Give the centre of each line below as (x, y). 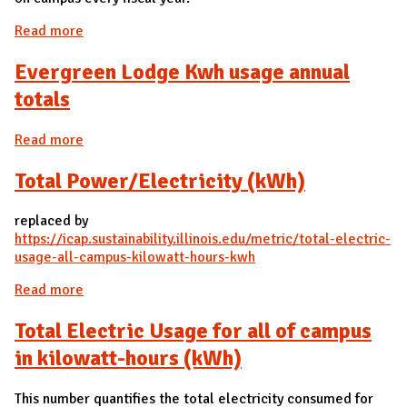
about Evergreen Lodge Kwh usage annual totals (236, 139)
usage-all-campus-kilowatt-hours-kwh (135, 258)
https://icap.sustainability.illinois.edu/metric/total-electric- (203, 239)
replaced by (51, 221)
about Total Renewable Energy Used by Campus (232, 30)
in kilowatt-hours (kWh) (128, 358)
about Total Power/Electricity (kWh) (197, 290)
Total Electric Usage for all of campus (193, 331)
